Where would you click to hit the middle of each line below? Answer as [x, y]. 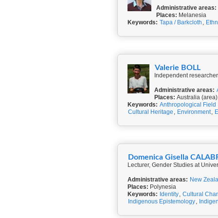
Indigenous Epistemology [162, 201]
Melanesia [191, 15]
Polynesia [162, 187]
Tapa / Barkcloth [181, 22]
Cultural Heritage [151, 112]
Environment [194, 112]
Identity [169, 194]
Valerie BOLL [178, 68]
